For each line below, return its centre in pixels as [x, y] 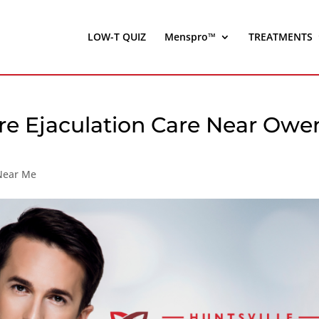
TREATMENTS [281, 37]
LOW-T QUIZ [117, 37]
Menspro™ [190, 37]
